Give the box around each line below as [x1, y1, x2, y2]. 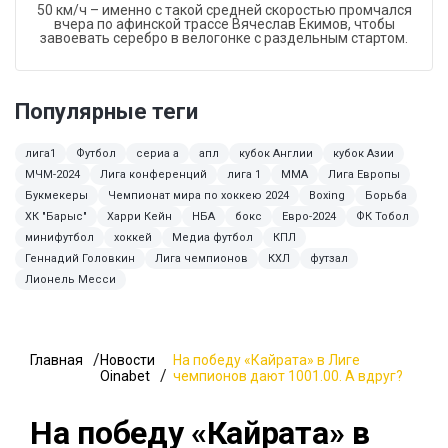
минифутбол [25, 231, 94, 245]
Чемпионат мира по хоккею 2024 [108, 189, 289, 203]
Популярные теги [15, 99, 198, 125]
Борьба [365, 189, 407, 203]
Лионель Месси [25, 273, 116, 287]
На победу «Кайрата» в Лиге [172, 352, 360, 369]
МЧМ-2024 [25, 168, 80, 182]
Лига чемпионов [155, 252, 248, 266]
